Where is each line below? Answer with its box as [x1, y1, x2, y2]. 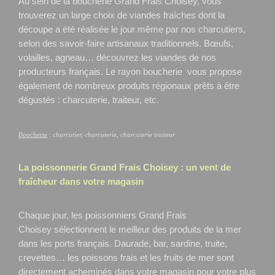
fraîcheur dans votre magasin [18, 176, 144, 187]
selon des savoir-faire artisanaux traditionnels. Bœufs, [18, 38, 233, 48]
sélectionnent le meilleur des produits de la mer [54, 224, 241, 234]
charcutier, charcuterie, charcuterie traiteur [53, 131, 175, 138]
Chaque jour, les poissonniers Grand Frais [18, 210, 187, 220]
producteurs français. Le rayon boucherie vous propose [18, 66, 242, 77]
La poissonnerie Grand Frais [18, 162, 143, 172]
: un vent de [178, 162, 231, 172]
